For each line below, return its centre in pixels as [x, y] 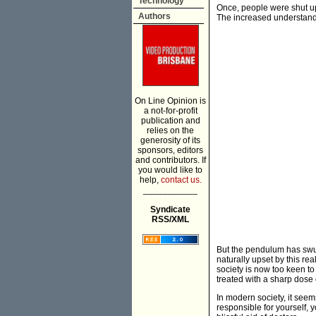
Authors [154, 16]
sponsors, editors [170, 150]
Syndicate [170, 209]
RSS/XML [170, 219]
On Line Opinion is [170, 101]
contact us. [181, 180]
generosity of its [170, 140]
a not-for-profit [170, 111]
